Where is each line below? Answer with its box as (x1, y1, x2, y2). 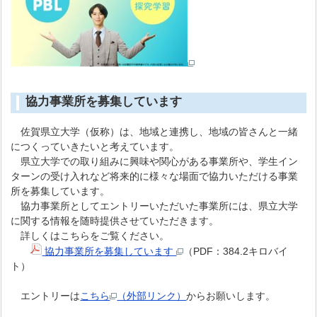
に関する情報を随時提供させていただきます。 (11, 214, 219, 226)
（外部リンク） (117, 289, 187, 301)
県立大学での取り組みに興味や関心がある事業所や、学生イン (11, 155, 299, 167)
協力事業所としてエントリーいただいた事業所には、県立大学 (11, 200, 299, 212)
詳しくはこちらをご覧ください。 (11, 229, 170, 241)
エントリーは (11, 289, 81, 301)
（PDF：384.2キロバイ (183, 245, 289, 257)
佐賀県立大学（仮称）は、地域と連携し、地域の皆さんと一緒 (11, 125, 299, 137)
